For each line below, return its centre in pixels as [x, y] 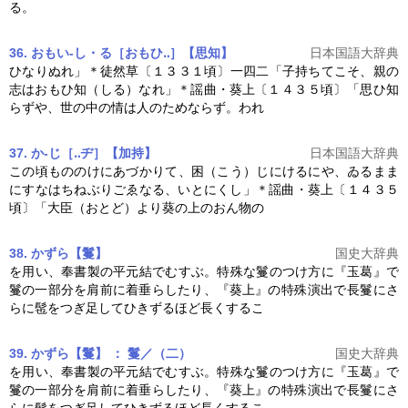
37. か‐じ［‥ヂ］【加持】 [83, 153]
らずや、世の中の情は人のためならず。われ [137, 108]
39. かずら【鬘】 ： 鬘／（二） [100, 354]
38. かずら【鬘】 [58, 254]
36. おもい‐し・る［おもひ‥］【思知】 [121, 53]
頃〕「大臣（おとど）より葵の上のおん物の [137, 208]
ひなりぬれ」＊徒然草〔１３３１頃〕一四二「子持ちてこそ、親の [204, 71]
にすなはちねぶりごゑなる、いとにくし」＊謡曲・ [158, 190]
